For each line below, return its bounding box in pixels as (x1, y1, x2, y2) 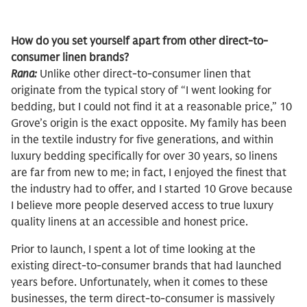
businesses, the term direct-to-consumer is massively (11, 292, 275, 306)
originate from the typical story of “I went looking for (11, 84, 271, 97)
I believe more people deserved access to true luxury (11, 199, 273, 212)
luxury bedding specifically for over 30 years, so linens (11, 149, 278, 163)
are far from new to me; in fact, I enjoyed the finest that (11, 166, 286, 180)
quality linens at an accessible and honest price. (11, 215, 248, 229)
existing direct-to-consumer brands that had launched (11, 259, 282, 273)
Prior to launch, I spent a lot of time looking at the (11, 243, 256, 256)
